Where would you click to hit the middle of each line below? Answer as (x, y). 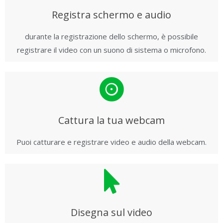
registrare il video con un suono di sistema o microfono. (111, 50)
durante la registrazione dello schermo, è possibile (111, 36)
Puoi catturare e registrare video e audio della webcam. (111, 142)
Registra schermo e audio (111, 15)
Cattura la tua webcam (111, 120)
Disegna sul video (111, 212)
